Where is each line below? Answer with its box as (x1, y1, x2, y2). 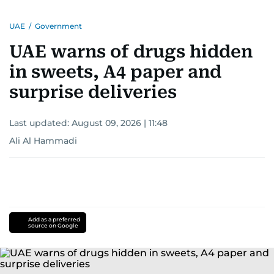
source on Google (28, 222, 78, 229)
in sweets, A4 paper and (9, 62, 221, 82)
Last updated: (9, 117, 72, 128)
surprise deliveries (9, 82, 177, 102)
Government (35, 21, 82, 31)
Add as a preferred (28, 216, 80, 223)
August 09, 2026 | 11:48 (72, 117, 168, 128)
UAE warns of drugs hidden (9, 42, 253, 62)
